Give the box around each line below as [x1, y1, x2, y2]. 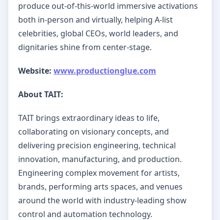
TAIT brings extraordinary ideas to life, [18, 112, 160, 123]
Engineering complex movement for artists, [18, 167, 180, 178]
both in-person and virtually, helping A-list [18, 14, 173, 25]
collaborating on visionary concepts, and [18, 126, 169, 137]
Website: [18, 65, 54, 76]
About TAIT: [18, 88, 63, 100]
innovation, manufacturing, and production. [18, 153, 182, 165]
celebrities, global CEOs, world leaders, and [18, 27, 178, 39]
